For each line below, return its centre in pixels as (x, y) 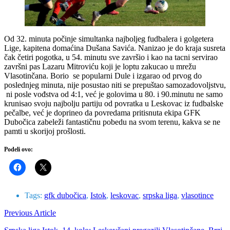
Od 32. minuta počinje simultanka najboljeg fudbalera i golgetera (109, 39)
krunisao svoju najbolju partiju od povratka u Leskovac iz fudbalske (114, 104)
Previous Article (30, 213)
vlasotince (197, 196)
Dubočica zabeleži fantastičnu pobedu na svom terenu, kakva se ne (112, 122)
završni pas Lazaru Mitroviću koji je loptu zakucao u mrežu (100, 67)
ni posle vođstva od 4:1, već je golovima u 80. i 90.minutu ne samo (113, 94)
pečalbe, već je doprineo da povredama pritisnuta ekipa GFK (102, 113)
